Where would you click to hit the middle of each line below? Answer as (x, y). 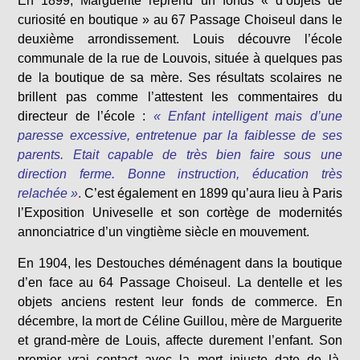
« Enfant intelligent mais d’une (247, 116)
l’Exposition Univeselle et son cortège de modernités (180, 213)
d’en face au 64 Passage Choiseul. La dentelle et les (180, 282)
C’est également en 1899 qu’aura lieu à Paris (212, 193)
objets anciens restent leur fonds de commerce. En (180, 302)
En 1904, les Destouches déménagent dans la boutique (180, 263)
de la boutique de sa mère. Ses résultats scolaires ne (180, 78)
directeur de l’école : (82, 116)
